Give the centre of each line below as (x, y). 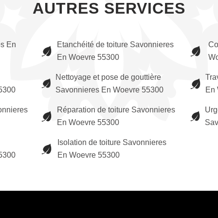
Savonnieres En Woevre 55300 (109, 90)
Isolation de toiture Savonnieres (112, 142)
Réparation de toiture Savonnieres (116, 110)
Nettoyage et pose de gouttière (108, 77)
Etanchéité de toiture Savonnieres (115, 45)
